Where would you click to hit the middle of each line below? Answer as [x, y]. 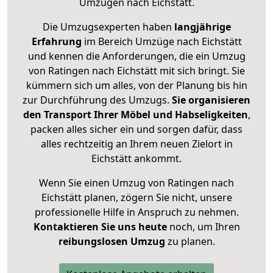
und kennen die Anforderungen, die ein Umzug [136, 56]
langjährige [202, 27]
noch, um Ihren [203, 227]
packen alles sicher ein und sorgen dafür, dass [136, 129]
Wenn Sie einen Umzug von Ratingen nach [136, 183]
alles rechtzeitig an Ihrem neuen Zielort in [136, 144]
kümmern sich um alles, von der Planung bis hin [136, 86]
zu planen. [190, 242]
